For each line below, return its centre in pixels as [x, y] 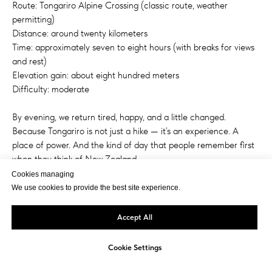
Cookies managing [43, 175]
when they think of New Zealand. [75, 159]
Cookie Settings [134, 248]
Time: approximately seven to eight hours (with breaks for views [133, 47]
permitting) [33, 19]
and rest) [29, 61]
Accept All [134, 217]
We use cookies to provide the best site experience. [96, 188]
